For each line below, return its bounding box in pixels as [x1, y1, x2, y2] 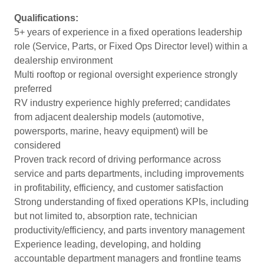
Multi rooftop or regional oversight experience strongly [14, 70, 237, 80]
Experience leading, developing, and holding [14, 239, 201, 249]
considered [14, 140, 61, 150]
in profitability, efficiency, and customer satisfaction [14, 183, 223, 193]
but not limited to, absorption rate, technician [14, 211, 197, 221]
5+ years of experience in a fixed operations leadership [14, 27, 242, 37]
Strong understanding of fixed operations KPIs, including [14, 197, 249, 207]
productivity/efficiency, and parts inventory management [14, 225, 245, 235]
